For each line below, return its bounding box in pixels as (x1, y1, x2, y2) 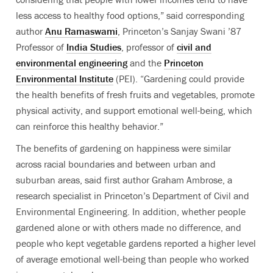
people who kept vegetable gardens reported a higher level (16, 236, 256, 249)
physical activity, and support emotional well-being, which (16, 104, 252, 116)
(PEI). (113, 72, 140, 85)
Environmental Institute (16, 72, 113, 85)
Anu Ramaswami (45, 24, 118, 37)
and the (127, 56, 164, 69)
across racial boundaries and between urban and (16, 157, 216, 170)
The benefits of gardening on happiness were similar (16, 141, 231, 154)
